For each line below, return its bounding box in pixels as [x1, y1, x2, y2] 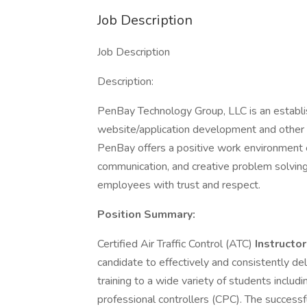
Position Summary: [97, 207, 195, 222]
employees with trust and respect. [97, 177, 260, 193]
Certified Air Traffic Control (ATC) [97, 236, 255, 251]
